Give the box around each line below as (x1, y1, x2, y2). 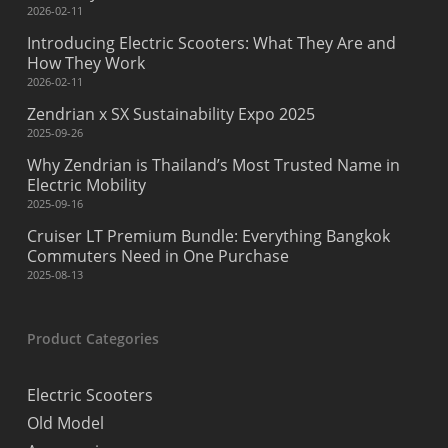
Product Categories (26, 329, 159, 348)
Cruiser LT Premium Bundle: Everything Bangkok (26, 225, 390, 247)
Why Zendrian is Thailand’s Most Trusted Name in (26, 154, 400, 176)
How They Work (26, 52, 145, 74)
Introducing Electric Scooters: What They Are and (26, 32, 396, 54)
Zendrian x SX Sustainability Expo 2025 (26, 103, 315, 125)
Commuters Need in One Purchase (26, 245, 289, 267)
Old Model (26, 412, 104, 434)
